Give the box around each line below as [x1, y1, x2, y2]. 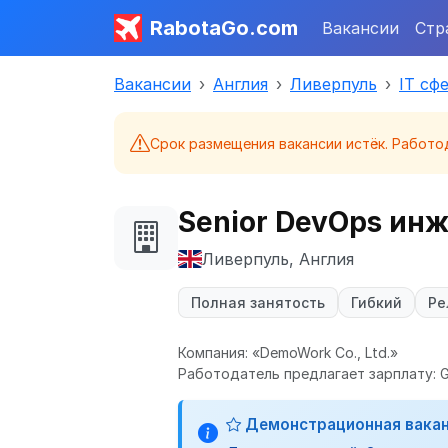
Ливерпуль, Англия [202, 249, 354, 269]
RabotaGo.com [150, 16, 298, 40]
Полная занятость [191, 294, 325, 311]
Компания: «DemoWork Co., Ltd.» [178, 344, 398, 361]
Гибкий [351, 294, 402, 311]
